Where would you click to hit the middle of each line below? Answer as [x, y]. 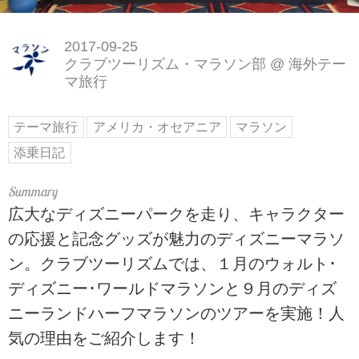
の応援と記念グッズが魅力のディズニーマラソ [176, 239]
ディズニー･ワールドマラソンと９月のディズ [172, 289]
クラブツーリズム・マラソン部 [165, 65]
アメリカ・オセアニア [157, 127]
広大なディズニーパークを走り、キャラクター [176, 214]
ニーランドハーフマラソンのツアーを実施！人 [176, 314]
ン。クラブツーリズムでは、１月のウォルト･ [172, 264]
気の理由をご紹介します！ [104, 339]
